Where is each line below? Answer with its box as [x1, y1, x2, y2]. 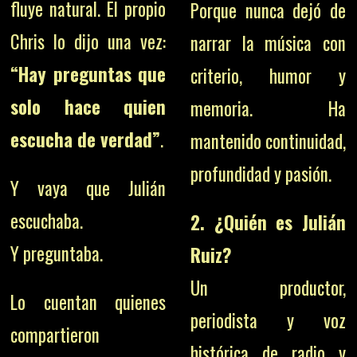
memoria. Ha [190, 95, 346, 122]
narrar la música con [190, 29, 346, 57]
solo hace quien [10, 92, 167, 120]
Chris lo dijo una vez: [10, 27, 167, 55]
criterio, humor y [190, 62, 346, 89]
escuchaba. [10, 206, 84, 234]
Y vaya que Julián [10, 174, 167, 202]
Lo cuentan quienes [10, 288, 167, 316]
